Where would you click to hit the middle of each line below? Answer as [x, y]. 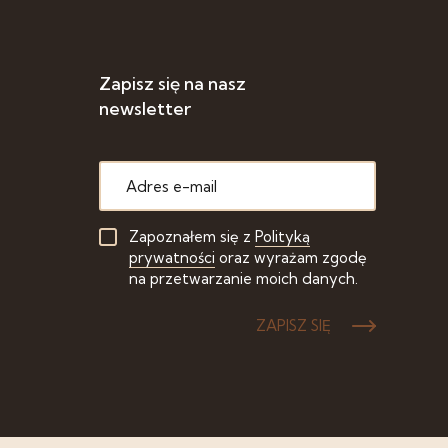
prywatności [171, 257]
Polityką [282, 236]
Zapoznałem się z [191, 236]
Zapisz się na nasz [172, 83]
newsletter [144, 108]
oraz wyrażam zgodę [290, 257]
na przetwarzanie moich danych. [243, 278]
